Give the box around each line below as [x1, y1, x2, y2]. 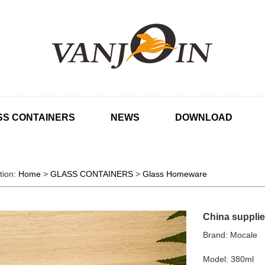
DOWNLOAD [175, 112, 232, 122]
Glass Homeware [142, 169, 207, 179]
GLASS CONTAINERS [50, 169, 133, 179]
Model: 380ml [203, 254, 254, 264]
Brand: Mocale [203, 230, 258, 240]
